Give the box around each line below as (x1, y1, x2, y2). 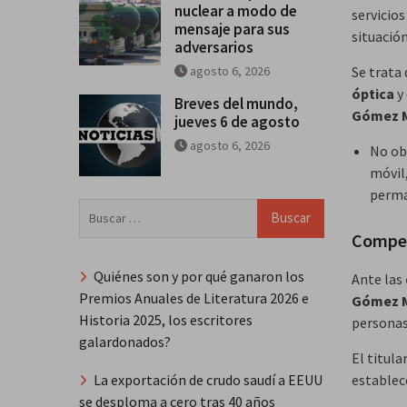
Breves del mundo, (174, 93, 298, 114)
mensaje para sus (174, 18, 290, 39)
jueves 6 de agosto (174, 111, 300, 132)
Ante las (352, 269, 405, 288)
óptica (352, 84, 394, 103)
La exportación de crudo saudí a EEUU (94, 371, 323, 390)
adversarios (174, 36, 253, 57)
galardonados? (79, 332, 171, 351)
